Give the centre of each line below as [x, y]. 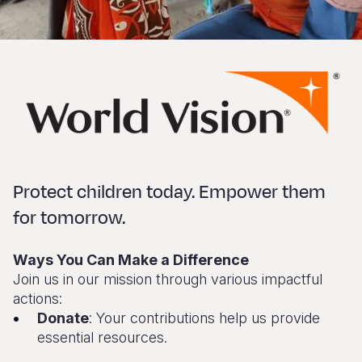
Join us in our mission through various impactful [168, 280]
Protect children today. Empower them [169, 193]
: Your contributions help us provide [204, 318]
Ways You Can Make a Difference [131, 260]
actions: [38, 299]
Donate [63, 318]
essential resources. [102, 338]
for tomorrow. [69, 219]
